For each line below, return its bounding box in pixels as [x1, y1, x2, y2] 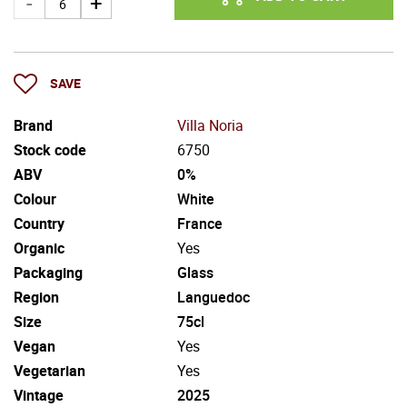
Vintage [14, 384, 64, 405]
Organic [14, 237, 65, 258]
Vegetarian [14, 360, 85, 381]
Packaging [14, 262, 83, 283]
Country [14, 213, 65, 233]
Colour [14, 188, 56, 209]
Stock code [14, 139, 86, 160]
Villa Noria [177, 114, 243, 135]
